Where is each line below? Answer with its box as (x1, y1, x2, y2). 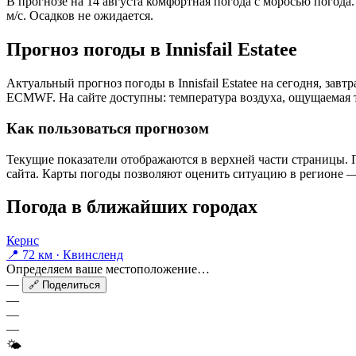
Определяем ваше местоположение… (6, 262, 210, 277)
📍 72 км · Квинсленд (6, 248, 123, 262)
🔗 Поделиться (29, 279, 100, 292)
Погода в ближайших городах (6, 196, 257, 218)
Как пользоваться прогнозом (6, 119, 209, 137)
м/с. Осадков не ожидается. (6, 9, 153, 23)
